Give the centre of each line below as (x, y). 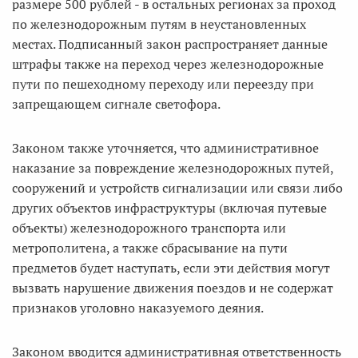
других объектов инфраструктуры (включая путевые (169, 208)
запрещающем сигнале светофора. (116, 104)
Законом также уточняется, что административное (165, 148)
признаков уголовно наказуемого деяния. (138, 308)
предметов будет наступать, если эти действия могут (171, 268)
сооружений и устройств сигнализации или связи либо (177, 188)
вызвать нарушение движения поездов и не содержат (173, 288)
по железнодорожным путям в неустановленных (159, 24)
